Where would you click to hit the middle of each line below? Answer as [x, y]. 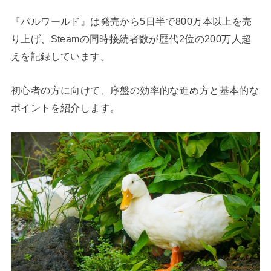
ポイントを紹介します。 [65, 107]
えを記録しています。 [60, 57]
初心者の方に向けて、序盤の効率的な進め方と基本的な [135, 90]
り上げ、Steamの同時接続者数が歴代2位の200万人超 [131, 39]
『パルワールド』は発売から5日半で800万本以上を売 [131, 21]
